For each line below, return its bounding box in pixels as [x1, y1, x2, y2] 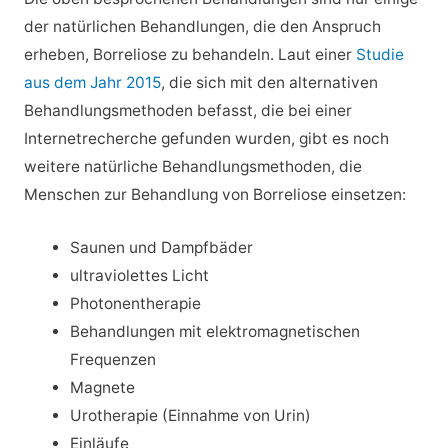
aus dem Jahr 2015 [23, 73, 161, 93]
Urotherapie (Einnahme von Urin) [70, 405, 312, 425]
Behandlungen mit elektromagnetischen [70, 321, 361, 341]
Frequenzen [70, 349, 157, 369]
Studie [355, 45, 404, 65]
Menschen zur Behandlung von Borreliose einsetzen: [23, 185, 406, 205]
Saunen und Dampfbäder [70, 237, 254, 257]
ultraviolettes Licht [70, 265, 210, 285]
